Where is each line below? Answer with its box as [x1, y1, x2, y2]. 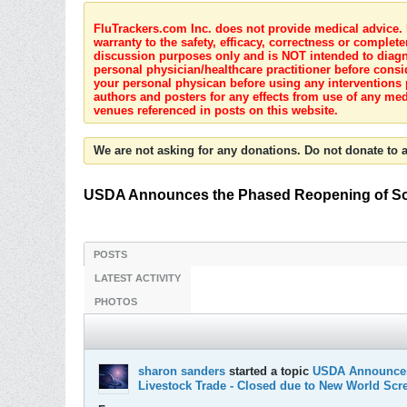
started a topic [225, 364, 313, 378]
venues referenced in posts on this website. [94, 104, 338, 117]
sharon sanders [138, 364, 225, 378]
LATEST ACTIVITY [94, 273, 181, 283]
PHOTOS [94, 296, 137, 307]
